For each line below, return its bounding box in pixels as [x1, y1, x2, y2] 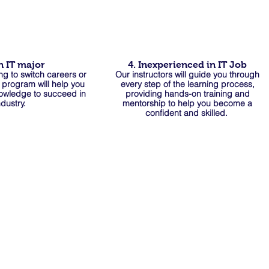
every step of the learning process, [120, 79, 255, 89]
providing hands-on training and [125, 88, 250, 99]
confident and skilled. [145, 107, 230, 118]
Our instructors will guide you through [115, 69, 259, 80]
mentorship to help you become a [122, 98, 252, 109]
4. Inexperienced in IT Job [128, 59, 247, 70]
